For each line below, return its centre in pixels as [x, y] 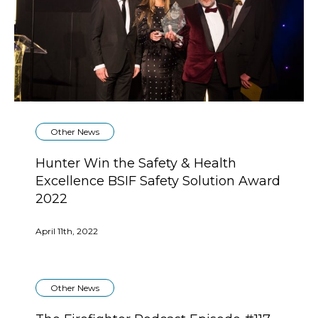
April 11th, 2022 [67, 231]
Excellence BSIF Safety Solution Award [158, 181]
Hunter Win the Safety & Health [136, 164]
